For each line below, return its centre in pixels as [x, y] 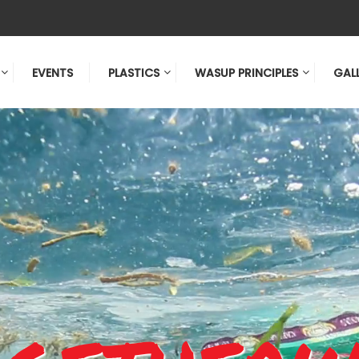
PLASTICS [134, 73]
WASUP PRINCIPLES [246, 73]
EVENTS [52, 73]
